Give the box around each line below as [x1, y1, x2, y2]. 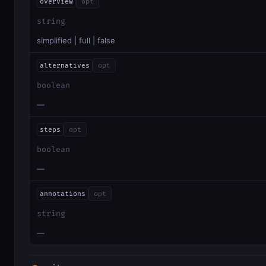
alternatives [39, 61, 90, 69]
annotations [39, 189, 85, 198]
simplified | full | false [37, 36, 115, 46]
